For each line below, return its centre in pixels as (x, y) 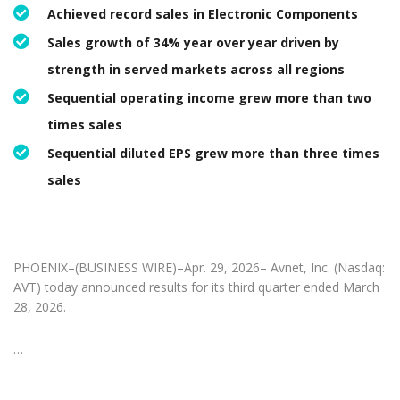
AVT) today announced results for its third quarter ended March (196, 287)
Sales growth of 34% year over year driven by (193, 42)
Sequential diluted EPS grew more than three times (213, 153)
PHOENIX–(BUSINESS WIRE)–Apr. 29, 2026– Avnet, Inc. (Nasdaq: (199, 267)
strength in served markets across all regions (196, 69)
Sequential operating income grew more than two (209, 98)
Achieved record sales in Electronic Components (203, 14)
